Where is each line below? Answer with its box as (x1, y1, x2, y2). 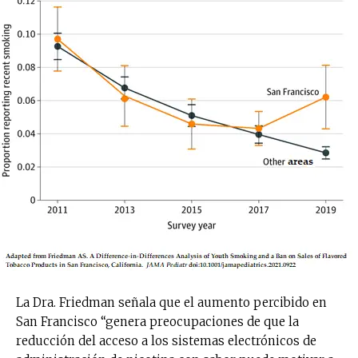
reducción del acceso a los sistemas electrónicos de (16, 332, 316, 348)
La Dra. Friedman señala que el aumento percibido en (16, 294, 327, 310)
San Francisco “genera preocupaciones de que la (16, 313, 299, 329)
